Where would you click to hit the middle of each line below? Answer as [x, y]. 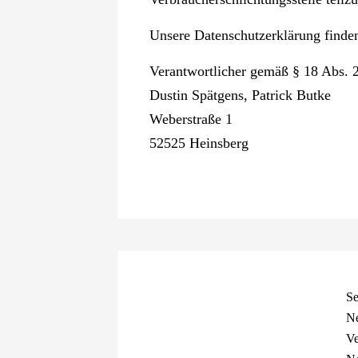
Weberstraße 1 [191, 119]
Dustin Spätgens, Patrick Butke [240, 95]
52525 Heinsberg [199, 143]
